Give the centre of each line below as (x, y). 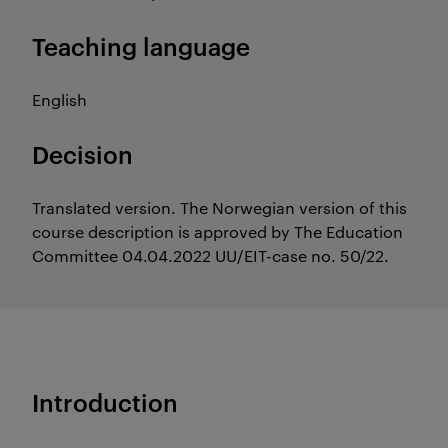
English (59, 99)
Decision (82, 154)
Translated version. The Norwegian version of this (219, 207)
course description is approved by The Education (217, 231)
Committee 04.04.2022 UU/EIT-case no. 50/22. (210, 255)
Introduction (105, 402)
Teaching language (141, 46)
